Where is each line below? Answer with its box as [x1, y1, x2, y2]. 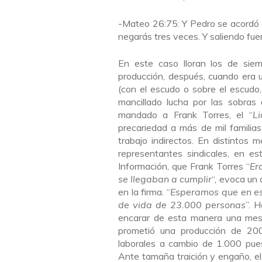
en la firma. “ [118, 186, 171, 198]
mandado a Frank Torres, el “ [118, 109, 253, 120]
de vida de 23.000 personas [118, 199, 246, 211]
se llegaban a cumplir [118, 173, 212, 185]
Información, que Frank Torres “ [118, 160, 250, 172]
